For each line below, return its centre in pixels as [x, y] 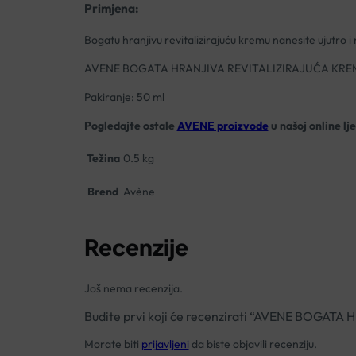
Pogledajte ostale [130, 126]
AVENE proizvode [222, 126]
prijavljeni [165, 344]
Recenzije [136, 246]
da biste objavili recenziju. [253, 344]
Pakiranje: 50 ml [124, 97]
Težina [103, 159]
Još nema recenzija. [133, 288]
